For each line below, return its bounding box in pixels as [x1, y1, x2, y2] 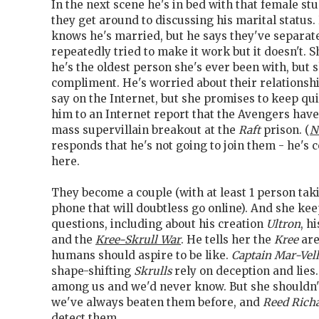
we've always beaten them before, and [51, 296, 263, 310]
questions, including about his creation [51, 217, 266, 231]
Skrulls [134, 264, 172, 278]
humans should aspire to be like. [51, 249, 231, 263]
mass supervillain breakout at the [51, 123, 239, 137]
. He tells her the [181, 233, 274, 247]
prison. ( [261, 123, 310, 137]
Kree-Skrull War [95, 233, 181, 247]
